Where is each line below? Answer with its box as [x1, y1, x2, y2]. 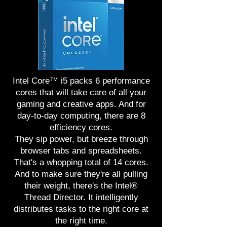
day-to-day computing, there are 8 [17, 111, 145, 121]
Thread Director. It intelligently [24, 193, 138, 202]
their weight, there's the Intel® [24, 181, 138, 191]
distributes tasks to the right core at [14, 204, 148, 214]
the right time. [55, 216, 107, 225]
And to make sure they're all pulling [15, 169, 147, 179]
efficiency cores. [50, 123, 112, 132]
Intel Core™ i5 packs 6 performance [12, 76, 150, 86]
